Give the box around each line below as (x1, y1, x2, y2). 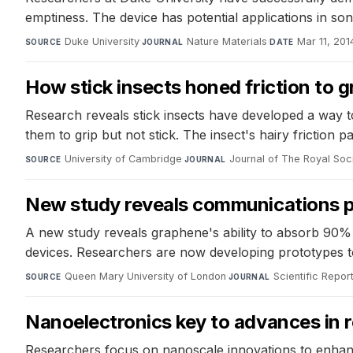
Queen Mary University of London (64, 270, 226, 283)
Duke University (64, 35, 139, 48)
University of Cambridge (64, 153, 182, 165)
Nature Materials (187, 35, 268, 48)
